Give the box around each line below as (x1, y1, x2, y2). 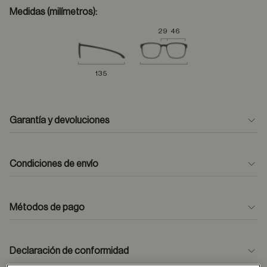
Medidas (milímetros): (10, 7, 97, 17)
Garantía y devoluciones (10, 116, 110, 125)
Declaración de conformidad (10, 246, 129, 256)
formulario (207, 216, 250, 226)
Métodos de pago (10, 203, 85, 212)
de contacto (10, 231, 62, 240)
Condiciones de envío (10, 159, 98, 169)
